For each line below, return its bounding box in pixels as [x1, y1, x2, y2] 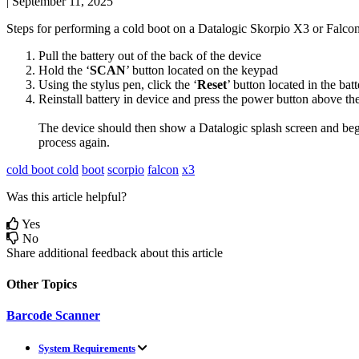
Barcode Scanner [6, 309, 100, 323]
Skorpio [250, 21, 290, 35]
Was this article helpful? [6, 189, 127, 204]
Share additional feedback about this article [6, 245, 223, 260]
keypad [241, 63, 278, 77]
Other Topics [6, 276, 77, 291]
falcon [147, 162, 179, 176]
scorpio [107, 162, 144, 176]
